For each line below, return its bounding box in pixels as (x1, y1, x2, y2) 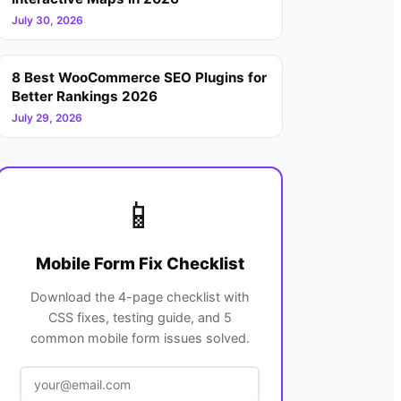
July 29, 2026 (12, 110, 82, 124)
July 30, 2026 (12, 13, 83, 27)
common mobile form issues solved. (30, 329, 250, 346)
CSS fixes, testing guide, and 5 (47, 309, 232, 325)
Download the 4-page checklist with (30, 288, 250, 304)
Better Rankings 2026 (12, 87, 158, 105)
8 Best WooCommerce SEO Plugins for (12, 68, 267, 86)
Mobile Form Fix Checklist (35, 253, 244, 274)
